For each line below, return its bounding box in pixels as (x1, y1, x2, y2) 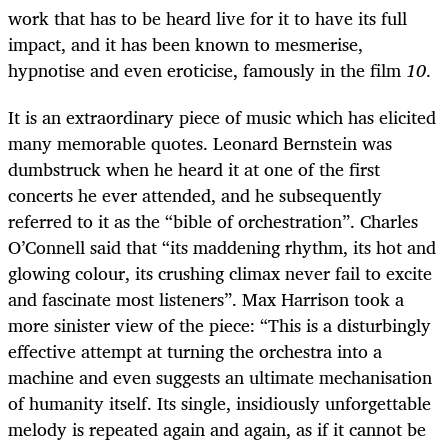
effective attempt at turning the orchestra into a (8, 335, 382, 366)
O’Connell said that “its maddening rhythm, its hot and (8, 231, 436, 262)
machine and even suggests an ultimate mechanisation (8, 361, 432, 392)
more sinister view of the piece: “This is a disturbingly (8, 309, 431, 340)
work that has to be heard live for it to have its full (8, 3, 407, 34)
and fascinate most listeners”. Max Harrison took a (8, 283, 404, 314)
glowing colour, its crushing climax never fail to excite (8, 257, 432, 288)
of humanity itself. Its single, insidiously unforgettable (8, 387, 431, 418)
